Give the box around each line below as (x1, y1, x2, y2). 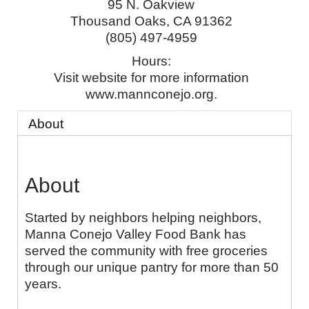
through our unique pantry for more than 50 (25, 260, 279, 275)
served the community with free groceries (25, 243, 268, 259)
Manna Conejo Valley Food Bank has (25, 227, 246, 242)
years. (25, 277, 61, 292)
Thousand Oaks (70, 14, 166, 28)
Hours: (131, 54, 171, 68)
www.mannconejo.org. (85, 87, 217, 101)
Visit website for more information (53, 70, 249, 85)
